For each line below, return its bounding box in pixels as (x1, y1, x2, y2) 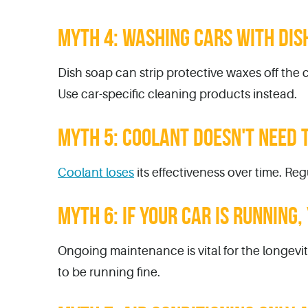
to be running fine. (58, 265, 160, 280)
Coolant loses (58, 165, 134, 179)
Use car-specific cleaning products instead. (58, 87, 297, 101)
